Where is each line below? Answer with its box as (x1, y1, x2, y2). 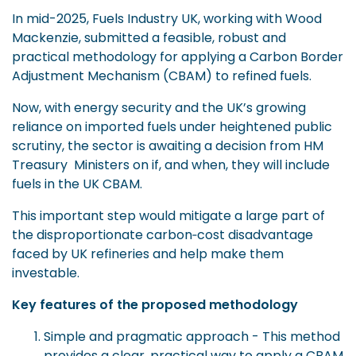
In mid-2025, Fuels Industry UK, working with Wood (12, 9, 322, 28)
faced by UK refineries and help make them (12, 244, 284, 263)
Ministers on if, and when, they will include (71, 155, 330, 174)
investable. (12, 263, 79, 282)
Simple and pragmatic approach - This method (44, 327, 340, 346)
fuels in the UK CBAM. (12, 174, 142, 193)
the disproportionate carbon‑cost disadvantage (12, 225, 313, 244)
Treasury (12, 155, 71, 174)
